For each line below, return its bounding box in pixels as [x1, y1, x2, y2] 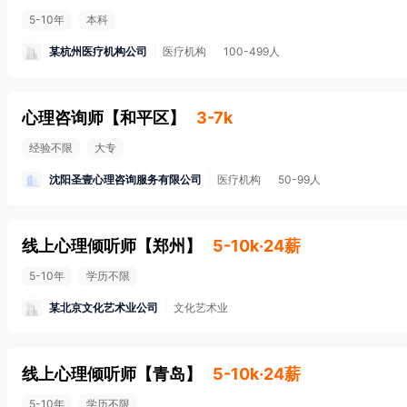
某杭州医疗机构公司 [49, 44, 147, 58]
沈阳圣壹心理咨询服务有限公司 [49, 172, 202, 186]
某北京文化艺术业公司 [49, 300, 158, 314]
